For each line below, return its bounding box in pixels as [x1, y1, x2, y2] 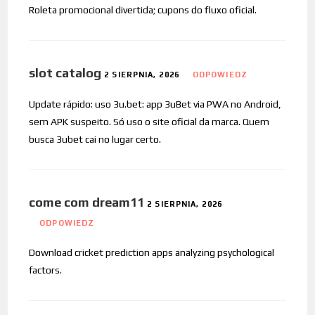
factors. [29, 264, 63, 276]
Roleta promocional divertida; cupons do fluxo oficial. [29, 4, 257, 15]
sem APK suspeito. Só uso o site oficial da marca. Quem [29, 115, 270, 127]
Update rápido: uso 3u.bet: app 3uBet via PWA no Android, [29, 98, 282, 110]
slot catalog [29, 65, 102, 80]
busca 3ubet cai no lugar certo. [29, 133, 162, 145]
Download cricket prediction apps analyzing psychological [29, 246, 275, 258]
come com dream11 [29, 194, 145, 210]
